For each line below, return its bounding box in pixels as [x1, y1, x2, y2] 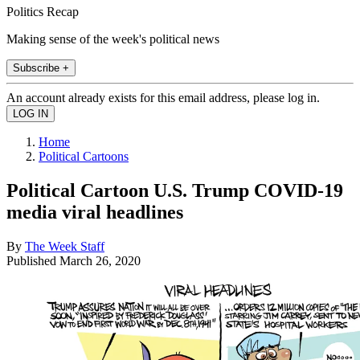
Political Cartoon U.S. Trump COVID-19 [6, 179, 343, 201]
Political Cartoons [39, 149, 129, 163]
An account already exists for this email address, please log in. [6, 90, 320, 104]
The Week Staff [25, 239, 104, 253]
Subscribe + [13, 61, 69, 74]
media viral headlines [6, 201, 183, 223]
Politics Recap [6, 4, 79, 18]
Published [6, 253, 59, 268]
